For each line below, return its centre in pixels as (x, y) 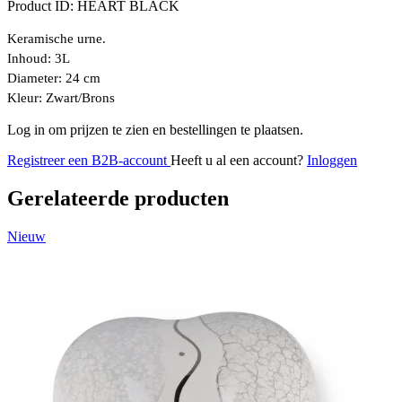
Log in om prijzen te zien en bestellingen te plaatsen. (155, 129)
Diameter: (35, 78)
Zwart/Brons (80, 97)
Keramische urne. (57, 38)
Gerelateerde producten (118, 198)
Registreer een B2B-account (89, 160)
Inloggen (332, 160)
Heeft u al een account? (239, 160)
